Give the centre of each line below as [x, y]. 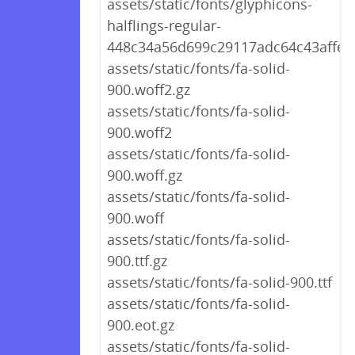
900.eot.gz [141, 325]
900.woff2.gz [149, 90]
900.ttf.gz [137, 261]
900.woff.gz [145, 175]
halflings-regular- [164, 25]
